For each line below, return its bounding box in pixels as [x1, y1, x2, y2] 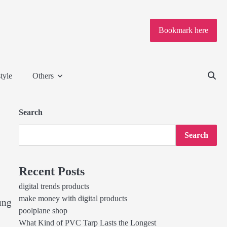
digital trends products [18, 182, 89, 191]
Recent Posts [18, 165, 85, 178]
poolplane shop [18, 206, 67, 215]
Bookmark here [159, 26, 208, 35]
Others [32, 71, 54, 80]
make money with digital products [18, 194, 127, 203]
